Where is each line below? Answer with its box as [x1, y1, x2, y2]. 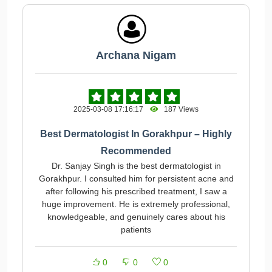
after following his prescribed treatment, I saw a [45, 186, 227, 196]
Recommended [101, 146, 171, 156]
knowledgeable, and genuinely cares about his [47, 212, 225, 222]
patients [121, 225, 151, 234]
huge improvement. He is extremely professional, [42, 199, 230, 209]
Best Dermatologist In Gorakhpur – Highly [40, 129, 232, 139]
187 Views [158, 105, 199, 114]
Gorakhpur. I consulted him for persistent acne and [38, 174, 234, 183]
